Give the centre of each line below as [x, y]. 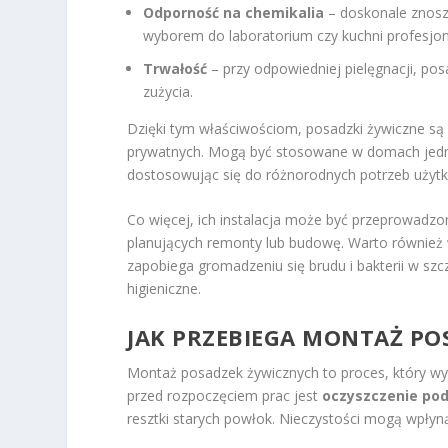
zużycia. [168, 92]
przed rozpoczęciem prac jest [225, 395]
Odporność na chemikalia [234, 13]
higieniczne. [164, 289]
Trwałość [175, 69]
